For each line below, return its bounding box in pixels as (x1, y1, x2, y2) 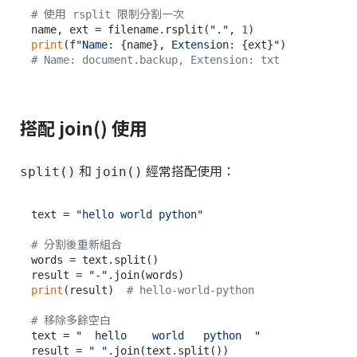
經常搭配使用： (143, 161, 235, 181)
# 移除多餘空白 (31, 314, 111, 328)
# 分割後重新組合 (31, 238, 122, 252)
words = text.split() (31, 253, 159, 267)
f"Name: (69, 37, 120, 51)
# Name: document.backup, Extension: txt (31, 53, 280, 66)
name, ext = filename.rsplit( (31, 22, 210, 36)
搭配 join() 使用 (20, 114, 147, 140)
